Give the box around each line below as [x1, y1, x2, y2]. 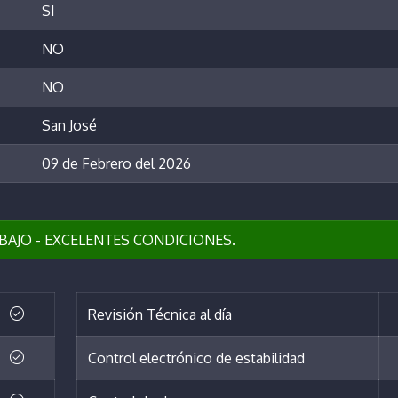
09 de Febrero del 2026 [42, 155, 191, 173]
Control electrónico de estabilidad [88, 349, 305, 368]
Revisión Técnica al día [88, 306, 232, 324]
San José [42, 116, 97, 135]
